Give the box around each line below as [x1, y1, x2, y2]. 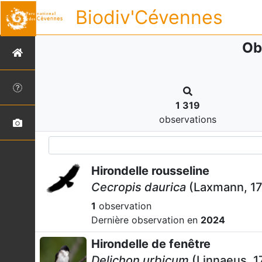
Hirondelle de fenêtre [91, 237, 211, 251]
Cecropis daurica [91, 180, 186, 194]
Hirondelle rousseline [91, 164, 209, 178]
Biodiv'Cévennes [75, 5, 223, 29]
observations [159, 113, 217, 125]
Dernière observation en [91, 214, 201, 226]
